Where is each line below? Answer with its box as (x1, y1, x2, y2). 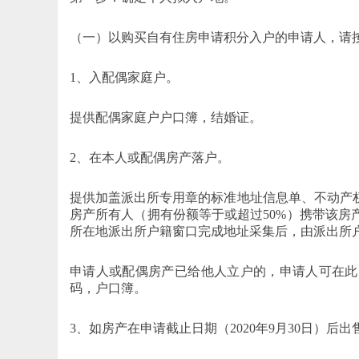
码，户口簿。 (70, 280, 147, 295)
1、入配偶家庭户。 (70, 70, 179, 84)
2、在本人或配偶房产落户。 (70, 150, 230, 164)
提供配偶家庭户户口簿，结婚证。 (70, 110, 262, 124)
